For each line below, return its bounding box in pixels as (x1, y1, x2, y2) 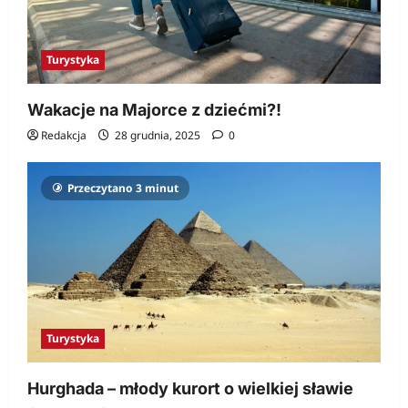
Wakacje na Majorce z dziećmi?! (27, 100, 281, 120)
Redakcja (41, 127, 87, 144)
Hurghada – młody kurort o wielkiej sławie (27, 378, 353, 398)
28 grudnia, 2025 (112, 127, 203, 144)
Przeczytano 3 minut (67, 180, 178, 197)
